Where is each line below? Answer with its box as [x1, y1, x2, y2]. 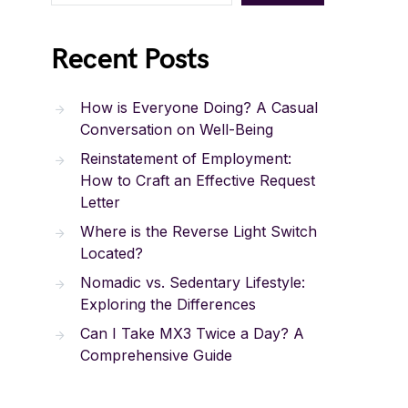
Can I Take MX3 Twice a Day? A [80, 324, 304, 342]
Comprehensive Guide [80, 346, 232, 364]
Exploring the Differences [80, 295, 256, 313]
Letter [80, 193, 120, 211]
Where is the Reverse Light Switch [80, 222, 317, 240]
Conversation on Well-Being [80, 120, 273, 138]
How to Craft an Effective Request [80, 171, 315, 189]
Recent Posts [51, 42, 209, 77]
